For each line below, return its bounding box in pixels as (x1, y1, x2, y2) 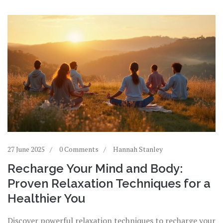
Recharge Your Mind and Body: (7, 161, 183, 176)
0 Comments (59, 144, 99, 154)
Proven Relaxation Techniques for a (7, 176, 211, 191)
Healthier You (7, 191, 85, 206)
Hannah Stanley (113, 144, 163, 154)
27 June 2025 (7, 144, 45, 154)
